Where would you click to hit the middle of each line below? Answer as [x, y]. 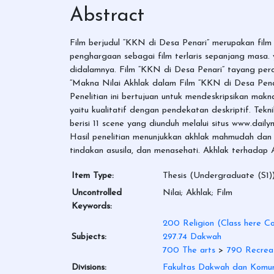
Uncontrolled [97, 193]
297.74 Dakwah [192, 237]
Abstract [107, 16]
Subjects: [89, 237]
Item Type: [93, 176]
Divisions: [89, 267]
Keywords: [92, 206]
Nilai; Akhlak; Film [198, 193]
